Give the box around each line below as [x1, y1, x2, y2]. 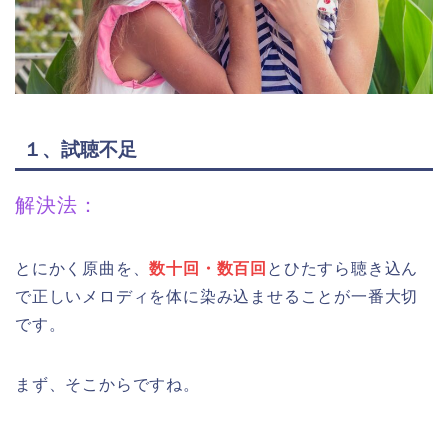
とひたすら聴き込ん [267, 260, 419, 278]
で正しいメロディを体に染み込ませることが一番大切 [15, 288, 419, 306]
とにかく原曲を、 [15, 260, 150, 278]
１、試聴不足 [23, 139, 137, 161]
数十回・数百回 [149, 260, 268, 278]
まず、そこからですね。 [15, 376, 200, 394]
